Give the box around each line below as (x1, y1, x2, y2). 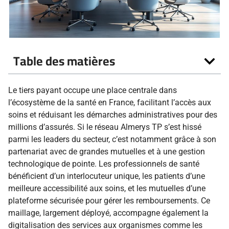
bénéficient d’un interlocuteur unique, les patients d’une (8, 171, 205, 181)
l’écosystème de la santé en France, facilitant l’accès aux (8, 98, 211, 108)
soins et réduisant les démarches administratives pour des (8, 110, 217, 120)
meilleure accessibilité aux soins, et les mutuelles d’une (8, 184, 205, 194)
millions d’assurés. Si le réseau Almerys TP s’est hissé (8, 122, 201, 132)
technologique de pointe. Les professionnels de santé (8, 159, 199, 169)
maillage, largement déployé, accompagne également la (8, 208, 209, 218)
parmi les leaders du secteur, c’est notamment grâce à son (8, 134, 216, 145)
